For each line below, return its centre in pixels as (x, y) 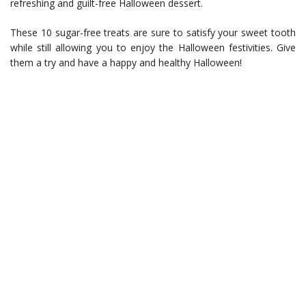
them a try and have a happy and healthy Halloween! (126, 62)
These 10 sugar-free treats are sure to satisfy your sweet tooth (153, 32)
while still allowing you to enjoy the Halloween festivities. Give (153, 47)
